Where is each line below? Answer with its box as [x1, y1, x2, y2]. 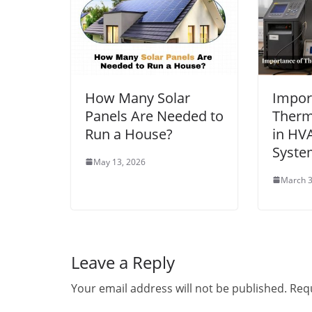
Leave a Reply [71, 250, 175, 274]
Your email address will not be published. [71, 280, 287, 296]
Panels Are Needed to [85, 106, 224, 125]
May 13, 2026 [93, 155, 146, 168]
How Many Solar [85, 88, 190, 107]
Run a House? [85, 124, 173, 143]
